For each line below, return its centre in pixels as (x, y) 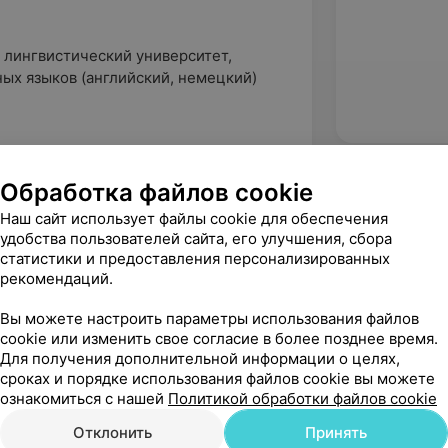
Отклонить (112, 432)
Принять (336, 432)
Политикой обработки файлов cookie (302, 398)
